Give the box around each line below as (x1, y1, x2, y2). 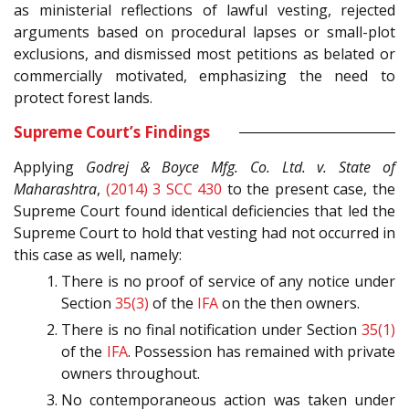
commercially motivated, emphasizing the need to (14, 66, 395, 87)
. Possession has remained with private (127, 341, 396, 362)
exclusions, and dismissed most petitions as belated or (14, 44, 395, 65)
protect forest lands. (14, 88, 152, 109)
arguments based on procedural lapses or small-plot (14, 22, 395, 43)
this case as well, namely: (14, 245, 182, 266)
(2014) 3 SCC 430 (105, 179, 223, 200)
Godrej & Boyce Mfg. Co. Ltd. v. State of (85, 157, 396, 178)
